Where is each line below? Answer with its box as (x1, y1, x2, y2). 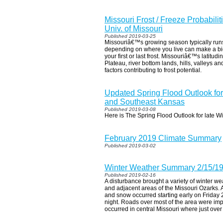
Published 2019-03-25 (105, 33, 156, 39)
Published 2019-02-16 (105, 172, 156, 178)
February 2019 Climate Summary (105, 133, 222, 142)
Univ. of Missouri (105, 24, 163, 33)
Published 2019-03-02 (105, 142, 156, 148)
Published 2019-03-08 (105, 106, 156, 112)
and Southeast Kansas (105, 97, 185, 106)
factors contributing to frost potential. (105, 66, 202, 74)
